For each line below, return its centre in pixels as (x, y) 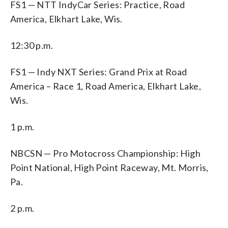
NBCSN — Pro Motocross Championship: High (105, 153)
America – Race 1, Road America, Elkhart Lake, (106, 86)
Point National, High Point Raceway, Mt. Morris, (109, 167)
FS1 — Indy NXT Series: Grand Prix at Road (99, 72)
